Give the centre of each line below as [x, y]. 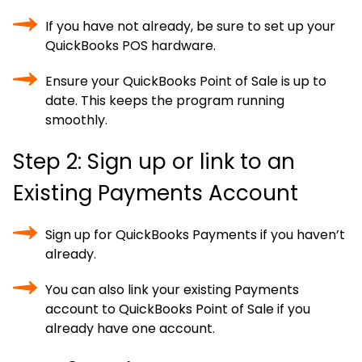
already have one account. [130, 328]
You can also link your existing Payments [172, 290]
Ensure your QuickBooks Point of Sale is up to [186, 81]
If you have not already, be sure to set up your [190, 26]
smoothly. [76, 120]
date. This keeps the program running [165, 101]
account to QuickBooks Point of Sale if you [178, 309]
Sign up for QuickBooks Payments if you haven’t [195, 235]
